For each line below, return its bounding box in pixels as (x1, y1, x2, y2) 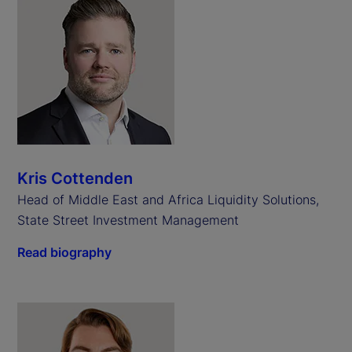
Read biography (17, 244, 112, 260)
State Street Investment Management (17, 211, 239, 228)
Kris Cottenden (17, 168, 133, 188)
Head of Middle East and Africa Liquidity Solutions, (17, 191, 319, 207)
